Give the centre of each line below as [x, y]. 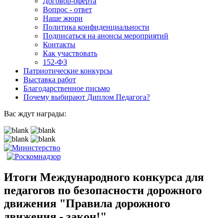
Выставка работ [50, 80]
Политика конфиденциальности [96, 27]
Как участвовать [70, 53]
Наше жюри [63, 18]
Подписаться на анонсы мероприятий [106, 36]
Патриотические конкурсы [68, 71]
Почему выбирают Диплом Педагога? [87, 97]
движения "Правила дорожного [87, 203]
